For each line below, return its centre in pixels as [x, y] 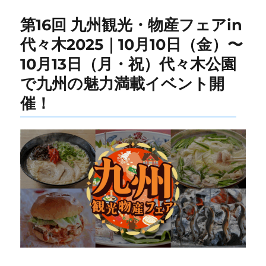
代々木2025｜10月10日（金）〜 [132, 44]
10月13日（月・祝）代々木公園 [129, 64]
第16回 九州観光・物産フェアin [132, 24]
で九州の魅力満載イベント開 [123, 83]
